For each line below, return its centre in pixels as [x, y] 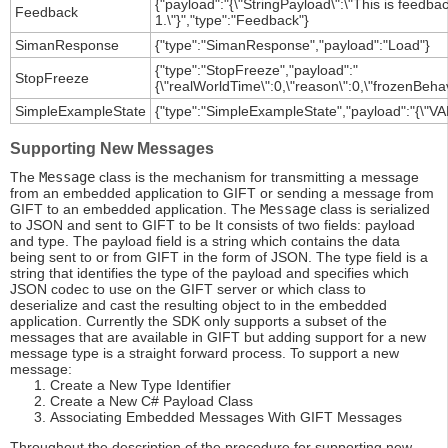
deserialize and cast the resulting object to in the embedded [198, 305]
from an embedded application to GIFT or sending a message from [222, 193]
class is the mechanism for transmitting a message [257, 177]
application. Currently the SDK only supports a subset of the [198, 321]
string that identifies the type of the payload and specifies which [209, 273]
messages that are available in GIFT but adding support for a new [218, 337]
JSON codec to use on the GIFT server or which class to [188, 289]
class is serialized [373, 209]
